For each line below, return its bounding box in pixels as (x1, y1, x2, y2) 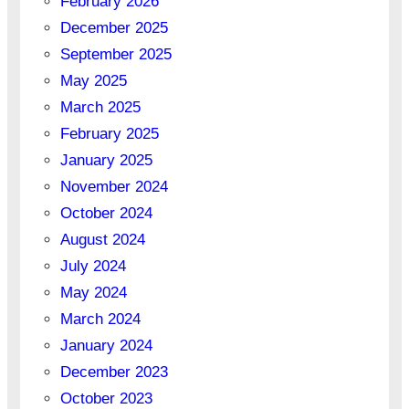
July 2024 (59, 257, 126, 276)
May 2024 (59, 284, 127, 302)
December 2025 (59, 19, 168, 37)
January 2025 (59, 152, 152, 170)
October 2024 (59, 204, 152, 223)
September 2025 (59, 46, 172, 64)
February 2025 (59, 125, 159, 143)
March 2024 (59, 310, 141, 329)
